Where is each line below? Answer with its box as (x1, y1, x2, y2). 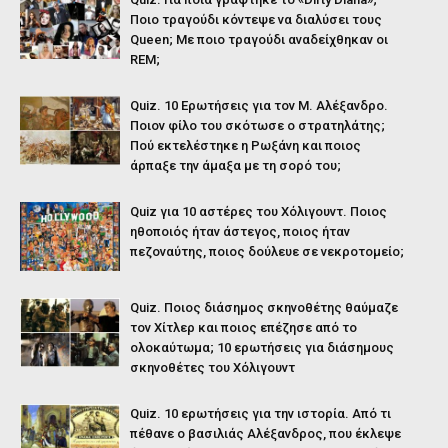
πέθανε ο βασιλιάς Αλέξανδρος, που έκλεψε (130, 426, 401, 441)
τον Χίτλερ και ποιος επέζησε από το (130, 320, 357, 335)
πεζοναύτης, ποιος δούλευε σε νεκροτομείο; (130, 244, 404, 259)
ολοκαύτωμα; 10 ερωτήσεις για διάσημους (130, 340, 394, 355)
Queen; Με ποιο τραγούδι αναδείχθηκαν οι (130, 32, 388, 47)
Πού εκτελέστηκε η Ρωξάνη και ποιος (130, 138, 361, 153)
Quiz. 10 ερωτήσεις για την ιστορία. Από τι (130, 406, 391, 421)
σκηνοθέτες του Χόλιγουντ (130, 360, 295, 375)
